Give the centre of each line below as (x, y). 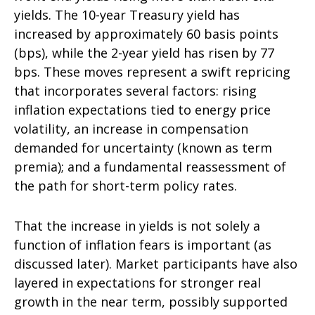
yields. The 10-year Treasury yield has (127, 15)
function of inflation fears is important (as (143, 245)
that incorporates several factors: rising (135, 91)
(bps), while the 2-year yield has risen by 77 (144, 53)
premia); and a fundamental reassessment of (150, 167)
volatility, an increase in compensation (131, 129)
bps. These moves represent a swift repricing (152, 72)
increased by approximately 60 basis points (146, 34)
